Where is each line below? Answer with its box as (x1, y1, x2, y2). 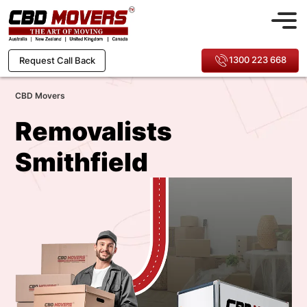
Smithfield (15, 147, 148, 177)
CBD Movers (15, 90, 65, 101)
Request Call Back (19, 55, 95, 66)
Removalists (15, 116, 172, 147)
